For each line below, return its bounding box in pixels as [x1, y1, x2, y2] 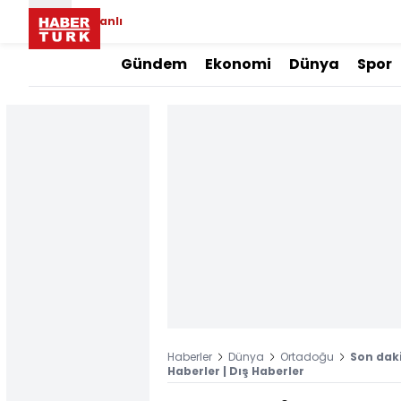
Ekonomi [205, 54, 271, 74]
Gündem [121, 54, 187, 74]
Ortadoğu [280, 349, 334, 364]
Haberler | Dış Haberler [167, 363, 304, 379]
